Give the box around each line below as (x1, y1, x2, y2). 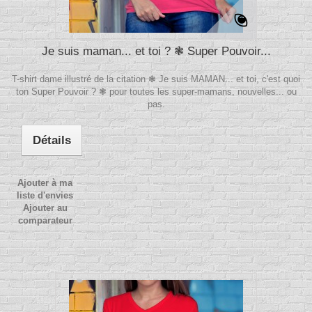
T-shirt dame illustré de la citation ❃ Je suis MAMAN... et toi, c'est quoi (12, 74, 300, 85)
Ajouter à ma (17, 178, 73, 189)
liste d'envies (17, 190, 74, 201)
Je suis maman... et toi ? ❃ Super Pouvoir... (41, 45, 271, 58)
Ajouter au (22, 203, 68, 214)
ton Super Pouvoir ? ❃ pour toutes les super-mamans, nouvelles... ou (15, 86, 297, 97)
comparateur (17, 215, 72, 226)
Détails (33, 134, 72, 148)
